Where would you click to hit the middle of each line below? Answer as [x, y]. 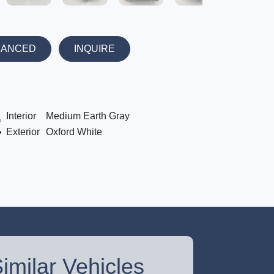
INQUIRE [94, 48]
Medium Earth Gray [88, 116]
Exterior [23, 132]
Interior [21, 116]
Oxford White [74, 132]
